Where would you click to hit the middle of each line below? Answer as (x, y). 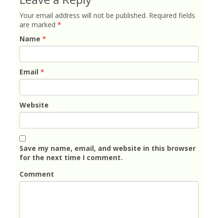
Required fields (172, 15)
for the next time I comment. (71, 157)
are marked (38, 25)
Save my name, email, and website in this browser (108, 148)
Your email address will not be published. (83, 15)
